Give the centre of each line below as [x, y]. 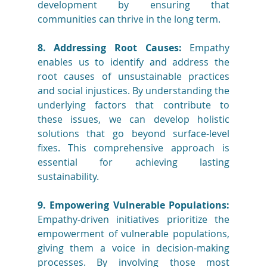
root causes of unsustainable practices [133, 77]
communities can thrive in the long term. [129, 19]
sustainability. [68, 177]
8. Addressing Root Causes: [109, 48]
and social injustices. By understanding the [133, 91]
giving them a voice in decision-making [133, 248]
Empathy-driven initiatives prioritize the [133, 220]
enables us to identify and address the [133, 62]
